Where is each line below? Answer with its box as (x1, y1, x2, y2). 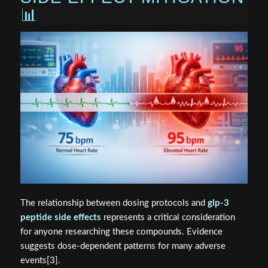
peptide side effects (20, 212, 101, 222)
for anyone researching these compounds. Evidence (20, 227, 223, 236)
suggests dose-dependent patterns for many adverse (20, 241, 226, 251)
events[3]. (20, 255, 60, 265)
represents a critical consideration (100, 212, 235, 222)
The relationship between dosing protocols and (20, 198, 208, 208)
